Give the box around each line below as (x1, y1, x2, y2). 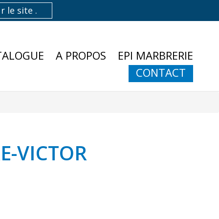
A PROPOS (55, 48, 106, 63)
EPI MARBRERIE (117, 48, 193, 63)
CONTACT (135, 65, 186, 80)
